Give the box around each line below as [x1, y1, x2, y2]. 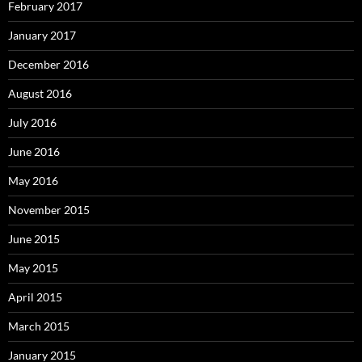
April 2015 [8, 290, 62, 304]
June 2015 [8, 232, 60, 246]
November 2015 [8, 203, 90, 217]
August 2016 [8, 86, 72, 100]
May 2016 [8, 174, 58, 187]
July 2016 [8, 116, 57, 129]
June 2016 [8, 145, 60, 158]
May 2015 [8, 261, 58, 275]
